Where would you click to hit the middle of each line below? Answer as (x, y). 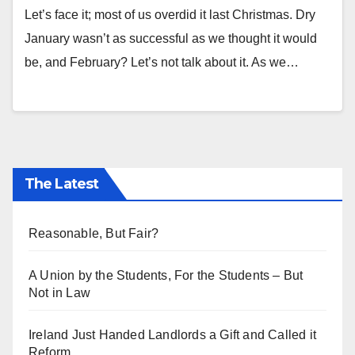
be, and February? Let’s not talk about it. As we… (162, 62)
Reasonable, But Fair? (94, 233)
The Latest (61, 183)
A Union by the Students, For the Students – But (166, 275)
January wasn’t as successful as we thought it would (171, 38)
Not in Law (59, 292)
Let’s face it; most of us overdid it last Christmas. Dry (170, 14)
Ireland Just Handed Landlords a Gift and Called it (173, 334)
